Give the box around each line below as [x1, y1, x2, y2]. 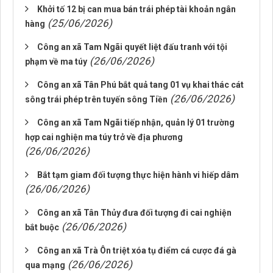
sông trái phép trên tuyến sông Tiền [25, 94, 168, 104]
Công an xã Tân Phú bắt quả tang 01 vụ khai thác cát [37, 80, 244, 90]
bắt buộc [25, 222, 59, 232]
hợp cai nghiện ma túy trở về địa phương [25, 132, 183, 142]
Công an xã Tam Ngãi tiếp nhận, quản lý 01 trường [37, 118, 235, 127]
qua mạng [25, 260, 65, 270]
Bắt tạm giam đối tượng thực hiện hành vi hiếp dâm [37, 170, 239, 180]
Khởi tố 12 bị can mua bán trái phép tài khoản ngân [37, 4, 236, 14]
